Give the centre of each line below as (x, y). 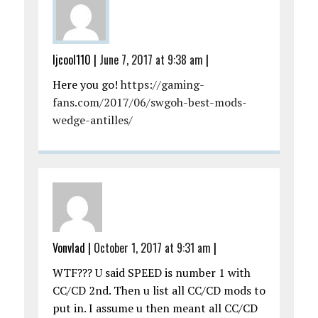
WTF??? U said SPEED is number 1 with (151, 273)
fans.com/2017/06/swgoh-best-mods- (149, 103)
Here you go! (86, 85)
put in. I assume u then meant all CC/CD (155, 308)
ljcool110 (71, 60)
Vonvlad (68, 248)
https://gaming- (162, 85)
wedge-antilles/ (92, 120)
